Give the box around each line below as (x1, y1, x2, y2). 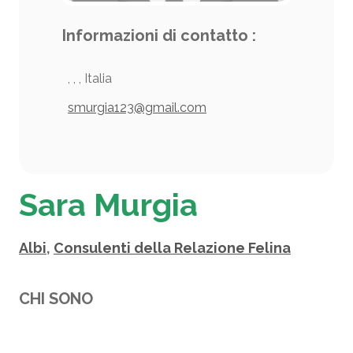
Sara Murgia (19, 186, 198, 223)
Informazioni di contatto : (62, 26, 256, 45)
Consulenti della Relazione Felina (54, 240, 291, 256)
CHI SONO (19, 289, 93, 308)
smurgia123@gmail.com (68, 100, 206, 115)
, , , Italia (68, 71, 112, 86)
